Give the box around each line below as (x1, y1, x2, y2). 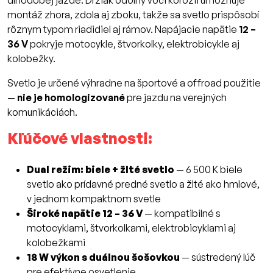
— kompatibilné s (143, 207, 221, 220)
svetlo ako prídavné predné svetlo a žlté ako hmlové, (27, 178, 260, 191)
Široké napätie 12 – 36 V (27, 207, 143, 220)
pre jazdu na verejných (125, 91, 227, 104)
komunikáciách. (7, 106, 77, 119)
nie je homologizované (17, 91, 125, 104)
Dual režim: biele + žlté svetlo (27, 163, 174, 176)
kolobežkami (27, 236, 85, 249)
